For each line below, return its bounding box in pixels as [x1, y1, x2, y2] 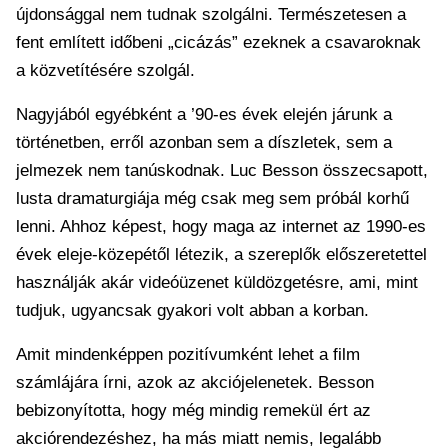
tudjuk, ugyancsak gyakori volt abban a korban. [16, 300, 369, 320]
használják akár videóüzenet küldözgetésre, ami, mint [16, 272, 418, 292]
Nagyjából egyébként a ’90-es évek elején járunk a [16, 104, 392, 124]
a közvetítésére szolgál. [16, 60, 195, 80]
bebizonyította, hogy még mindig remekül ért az [16, 400, 371, 420]
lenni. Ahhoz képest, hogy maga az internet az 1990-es [16, 216, 426, 236]
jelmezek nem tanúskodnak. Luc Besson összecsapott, [16, 160, 428, 180]
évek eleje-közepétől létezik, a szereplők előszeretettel [16, 244, 427, 264]
